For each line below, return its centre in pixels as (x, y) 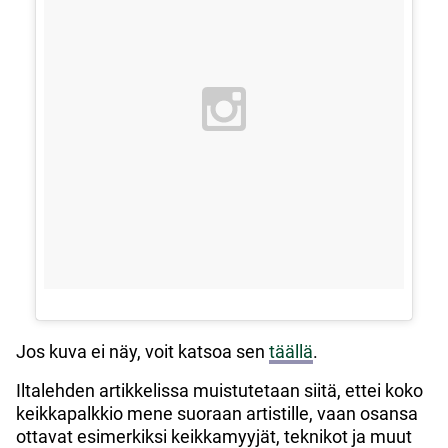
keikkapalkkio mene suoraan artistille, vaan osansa (217, 413)
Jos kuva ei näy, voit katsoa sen (142, 351)
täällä (291, 351)
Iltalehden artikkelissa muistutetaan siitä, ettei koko (219, 390)
